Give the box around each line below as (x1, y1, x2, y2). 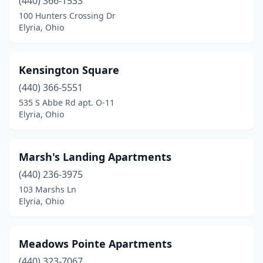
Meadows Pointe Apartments (19, 237, 172, 251)
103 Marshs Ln (19, 184, 76, 195)
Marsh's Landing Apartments (19, 150, 171, 164)
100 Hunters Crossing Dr (19, 10, 116, 21)
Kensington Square (19, 63, 119, 77)
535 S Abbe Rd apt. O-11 (19, 97, 114, 108)
